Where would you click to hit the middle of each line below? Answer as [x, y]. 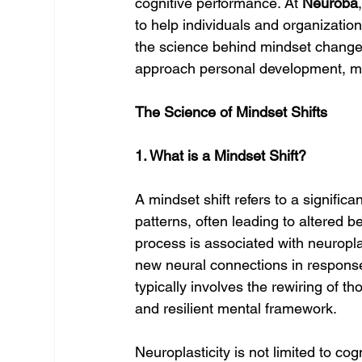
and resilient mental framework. [236, 308]
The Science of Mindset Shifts [232, 112]
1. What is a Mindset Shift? [221, 156]
